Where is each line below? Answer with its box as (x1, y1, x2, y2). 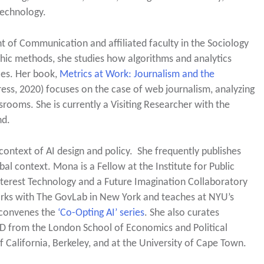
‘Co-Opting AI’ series (57, 207, 144, 218)
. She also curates (144, 207, 219, 218)
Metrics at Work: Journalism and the (59, 69, 214, 80)
